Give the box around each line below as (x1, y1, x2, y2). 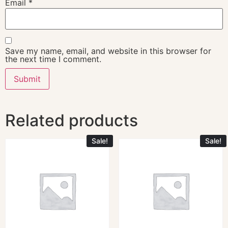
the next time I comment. (5, 53, 101, 64)
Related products (5, 110, 138, 130)
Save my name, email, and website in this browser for (5, 45, 211, 56)
